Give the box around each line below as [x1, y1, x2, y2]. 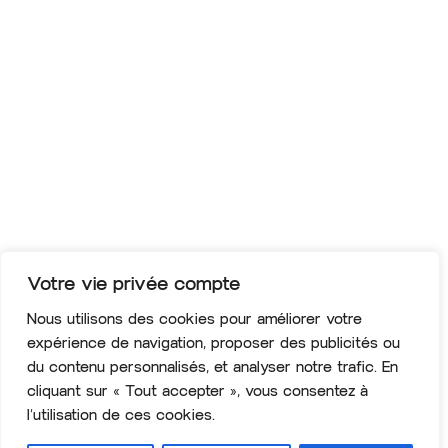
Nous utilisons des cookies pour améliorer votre [27, 311, 362, 328]
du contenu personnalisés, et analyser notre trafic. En [27, 359, 398, 376]
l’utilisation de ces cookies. [27, 407, 215, 424]
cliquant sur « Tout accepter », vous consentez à [27, 383, 368, 400]
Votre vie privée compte [27, 273, 240, 295]
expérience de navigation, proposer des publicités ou [27, 335, 400, 352]
